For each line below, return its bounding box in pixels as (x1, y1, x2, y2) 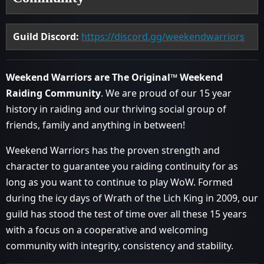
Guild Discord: (13, 30, 80, 43)
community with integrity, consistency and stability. (6, 239, 233, 252)
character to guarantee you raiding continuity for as (6, 160, 238, 173)
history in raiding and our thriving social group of (6, 103, 226, 115)
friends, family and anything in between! (6, 118, 185, 131)
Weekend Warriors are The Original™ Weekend (6, 71, 223, 84)
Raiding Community (6, 87, 101, 100)
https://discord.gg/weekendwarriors (81, 30, 245, 43)
